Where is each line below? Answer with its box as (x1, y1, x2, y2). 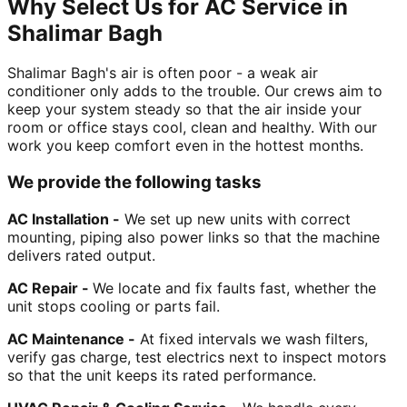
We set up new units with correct (120, 209, 351, 228)
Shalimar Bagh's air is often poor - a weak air (7, 64, 318, 83)
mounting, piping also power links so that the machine (7, 227, 380, 246)
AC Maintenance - (7, 329, 135, 348)
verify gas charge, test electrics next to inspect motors (7, 347, 386, 366)
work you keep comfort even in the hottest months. (7, 136, 363, 155)
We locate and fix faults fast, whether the (93, 278, 376, 297)
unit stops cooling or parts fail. (7, 296, 224, 315)
